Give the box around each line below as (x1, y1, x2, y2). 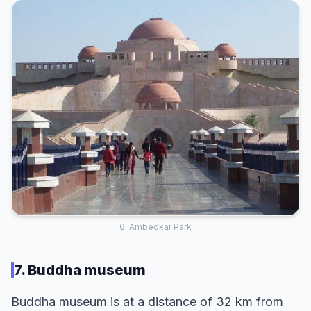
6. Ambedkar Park (119, 221, 192, 233)
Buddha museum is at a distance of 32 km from (11, 294, 283, 310)
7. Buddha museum (14, 262, 146, 279)
